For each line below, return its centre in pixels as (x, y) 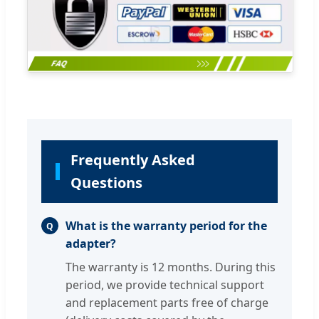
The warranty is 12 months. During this (171, 267)
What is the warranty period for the (166, 226)
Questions (106, 183)
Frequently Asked (132, 160)
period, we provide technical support (165, 285)
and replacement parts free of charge (167, 303)
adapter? (91, 244)
